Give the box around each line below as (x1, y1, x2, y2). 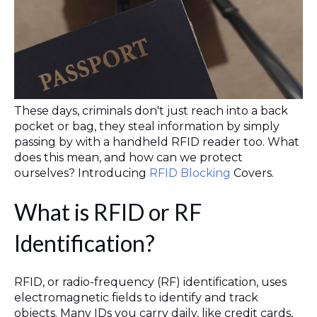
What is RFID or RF (14, 197, 202, 226)
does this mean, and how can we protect (14, 150, 243, 164)
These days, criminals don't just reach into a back (14, 103, 288, 117)
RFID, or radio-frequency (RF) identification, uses (14, 275, 287, 289)
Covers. (234, 166, 274, 180)
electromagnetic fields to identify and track (14, 290, 258, 304)
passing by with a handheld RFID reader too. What (14, 134, 299, 149)
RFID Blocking (149, 166, 234, 180)
